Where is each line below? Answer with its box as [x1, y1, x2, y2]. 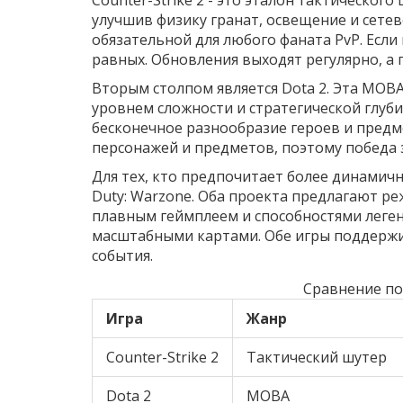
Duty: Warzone [92, 185, 192, 206]
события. [92, 245, 153, 265]
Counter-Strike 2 [106, 346, 219, 367]
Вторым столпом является [92, 77, 282, 98]
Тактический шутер [246, 346, 387, 367]
